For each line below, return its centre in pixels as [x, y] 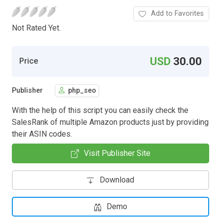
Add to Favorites [177, 13]
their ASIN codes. [42, 134]
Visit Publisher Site [117, 153]
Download [117, 180]
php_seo [82, 91]
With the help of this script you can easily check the [100, 110]
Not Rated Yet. [36, 28]
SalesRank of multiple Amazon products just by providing [110, 122]
